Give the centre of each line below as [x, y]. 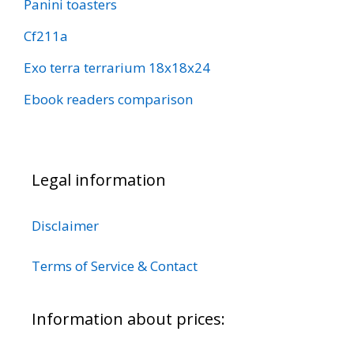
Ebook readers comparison [108, 99]
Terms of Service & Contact [115, 265]
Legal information [99, 180]
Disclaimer [65, 226]
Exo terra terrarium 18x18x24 [117, 68]
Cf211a [46, 36]
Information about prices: [128, 318]
